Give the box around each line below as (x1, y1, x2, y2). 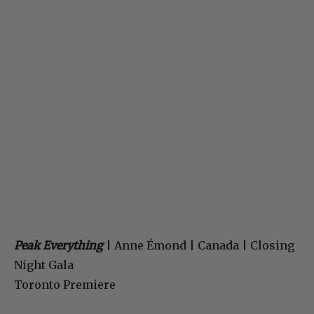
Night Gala (14, 258, 74, 273)
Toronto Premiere (14, 278, 116, 292)
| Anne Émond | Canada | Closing (103, 238, 294, 253)
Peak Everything (14, 238, 103, 253)
